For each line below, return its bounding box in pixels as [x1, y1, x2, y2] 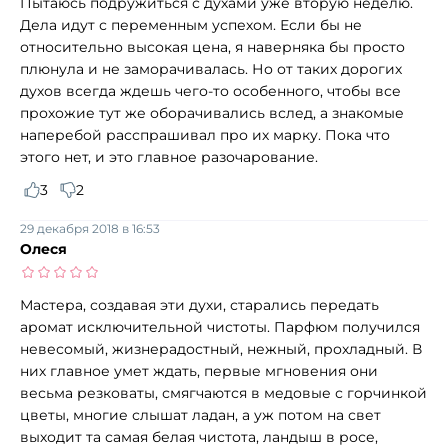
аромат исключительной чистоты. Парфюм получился [20, 317, 420, 336]
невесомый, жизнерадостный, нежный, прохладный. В [20, 339, 422, 358]
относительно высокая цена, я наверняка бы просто [20, 37, 405, 56]
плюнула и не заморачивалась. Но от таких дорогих [20, 59, 402, 78]
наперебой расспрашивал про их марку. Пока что [20, 125, 390, 144]
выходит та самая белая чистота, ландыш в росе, [20, 427, 378, 446]
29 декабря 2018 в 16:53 [20, 220, 160, 236]
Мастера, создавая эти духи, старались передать [20, 295, 379, 314]
